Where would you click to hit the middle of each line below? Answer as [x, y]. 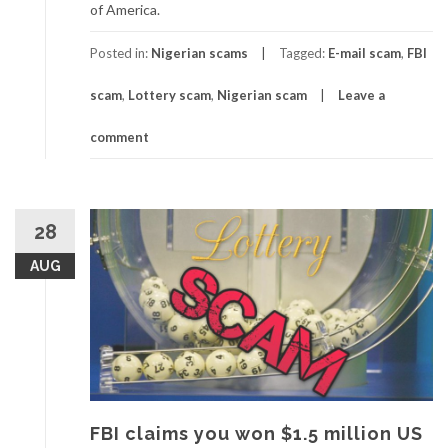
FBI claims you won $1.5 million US [256, 433]
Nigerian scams [199, 53]
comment [119, 137]
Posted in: [120, 53]
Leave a [361, 95]
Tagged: [303, 53]
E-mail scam [364, 53]
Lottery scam [169, 95]
